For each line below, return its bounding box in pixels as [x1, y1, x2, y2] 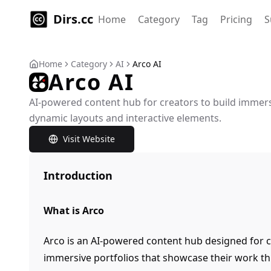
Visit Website [63, 133, 115, 145]
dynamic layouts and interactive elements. [29, 111, 221, 125]
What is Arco [44, 204, 104, 217]
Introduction [44, 168, 113, 183]
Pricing [220, 13, 252, 26]
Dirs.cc [53, 11, 93, 27]
